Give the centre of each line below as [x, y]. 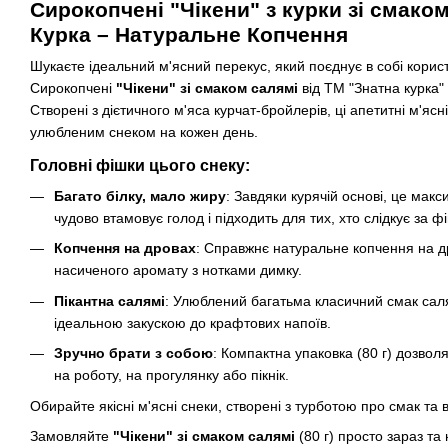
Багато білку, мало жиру [140, 196]
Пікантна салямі [109, 300]
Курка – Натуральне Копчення [189, 34]
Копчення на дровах [125, 248]
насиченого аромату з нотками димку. [178, 270]
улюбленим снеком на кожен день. [144, 132]
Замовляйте [71, 435]
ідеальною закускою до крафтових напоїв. [192, 322]
